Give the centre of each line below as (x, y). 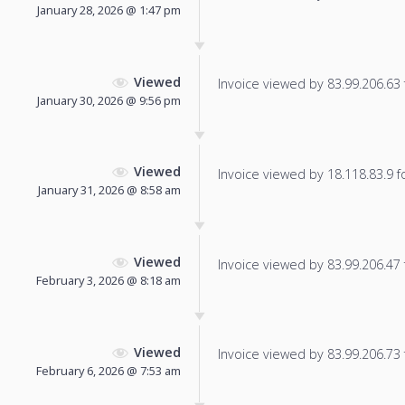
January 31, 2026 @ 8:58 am (109, 190)
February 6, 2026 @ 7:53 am (108, 370)
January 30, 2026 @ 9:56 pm (109, 100)
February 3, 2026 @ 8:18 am (108, 281)
